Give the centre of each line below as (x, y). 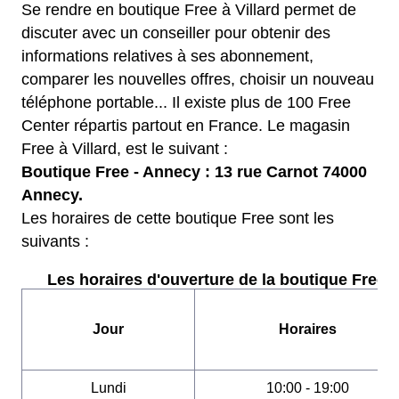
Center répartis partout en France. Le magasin (186, 126)
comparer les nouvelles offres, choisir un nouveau (198, 79)
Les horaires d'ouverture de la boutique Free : (221, 280)
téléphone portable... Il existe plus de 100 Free (186, 102)
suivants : (55, 241)
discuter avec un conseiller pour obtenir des (176, 33)
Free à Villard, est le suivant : (125, 149)
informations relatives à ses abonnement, (167, 56)
